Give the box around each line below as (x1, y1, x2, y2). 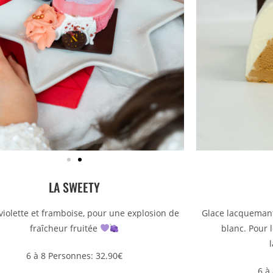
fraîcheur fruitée (29, 222, 100, 234)
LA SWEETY (48, 177, 100, 196)
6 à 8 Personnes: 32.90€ (26, 249, 122, 261)
